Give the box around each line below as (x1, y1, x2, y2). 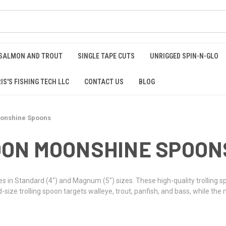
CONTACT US (84, 78, 124, 86)
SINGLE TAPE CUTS (78, 52, 135, 60)
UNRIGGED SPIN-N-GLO (150, 52, 218, 60)
